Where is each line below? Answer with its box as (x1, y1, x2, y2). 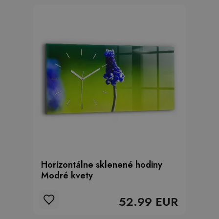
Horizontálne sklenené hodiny (41, 158, 162, 171)
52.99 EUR (119, 193, 178, 210)
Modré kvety (41, 169, 93, 182)
